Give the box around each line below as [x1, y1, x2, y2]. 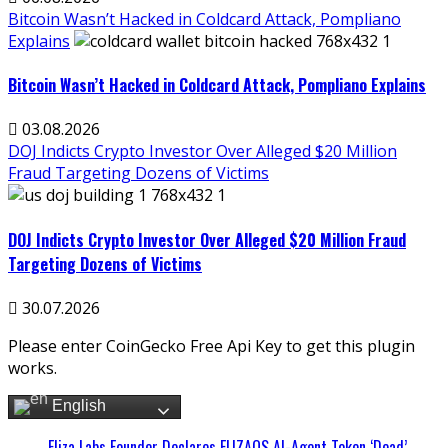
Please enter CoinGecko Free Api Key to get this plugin [8, 334, 415, 357]
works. [8, 356, 57, 379]
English [48, 397, 106, 415]
